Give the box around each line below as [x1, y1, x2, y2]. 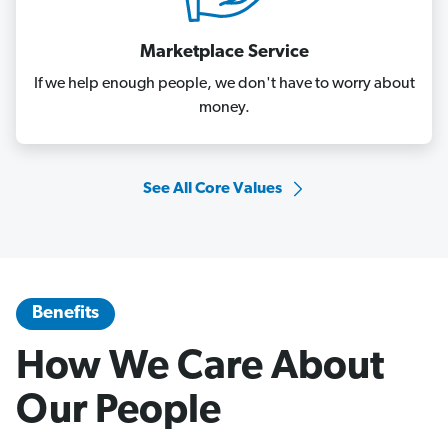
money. [198, 99, 250, 116]
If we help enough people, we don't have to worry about [33, 75, 415, 92]
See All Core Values [142, 180, 282, 197]
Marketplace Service [139, 42, 309, 62]
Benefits [32, 303, 99, 323]
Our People [16, 391, 221, 432]
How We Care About [16, 347, 384, 388]
